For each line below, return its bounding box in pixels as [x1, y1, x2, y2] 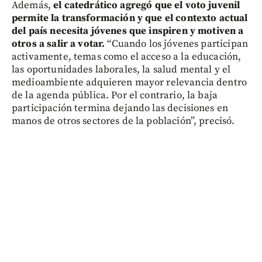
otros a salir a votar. [12, 37, 108, 51]
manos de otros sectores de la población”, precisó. [12, 115, 235, 128]
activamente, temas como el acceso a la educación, [12, 50, 242, 64]
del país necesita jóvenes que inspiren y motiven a [12, 25, 244, 38]
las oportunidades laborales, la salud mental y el [12, 63, 231, 77]
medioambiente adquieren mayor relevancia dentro [12, 76, 247, 89]
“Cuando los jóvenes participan [107, 37, 248, 51]
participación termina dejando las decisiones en [12, 102, 229, 115]
